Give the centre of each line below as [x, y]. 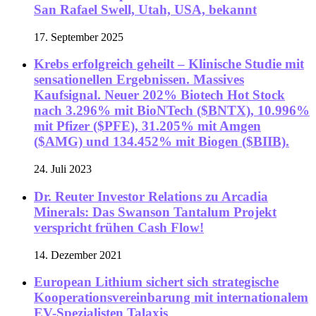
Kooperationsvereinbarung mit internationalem [171, 298]
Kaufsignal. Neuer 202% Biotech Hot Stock [159, 95]
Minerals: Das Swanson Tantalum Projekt [155, 212]
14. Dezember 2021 [78, 255]
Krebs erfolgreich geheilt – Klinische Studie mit [169, 64]
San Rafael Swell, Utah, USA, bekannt [145, 10]
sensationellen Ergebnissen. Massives [139, 80]
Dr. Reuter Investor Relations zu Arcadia [151, 196]
